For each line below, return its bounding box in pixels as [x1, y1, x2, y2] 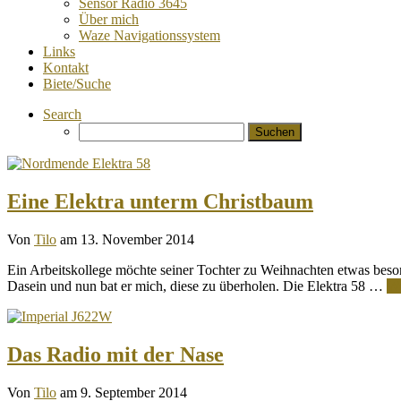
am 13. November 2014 [60, 231, 194, 247]
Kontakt [43, 60, 89, 75]
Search [43, 107, 81, 122]
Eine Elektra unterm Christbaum [7, 189, 313, 213]
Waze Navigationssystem [79, 28, 220, 43]
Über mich [79, 12, 139, 27]
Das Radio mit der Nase [7, 342, 224, 366]
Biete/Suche [43, 76, 111, 91]
